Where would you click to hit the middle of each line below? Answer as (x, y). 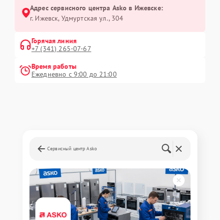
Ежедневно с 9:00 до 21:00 (74, 74)
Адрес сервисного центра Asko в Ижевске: (96, 8)
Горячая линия (54, 41)
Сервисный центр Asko (72, 148)
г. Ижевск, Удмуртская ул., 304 (77, 18)
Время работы (54, 66)
